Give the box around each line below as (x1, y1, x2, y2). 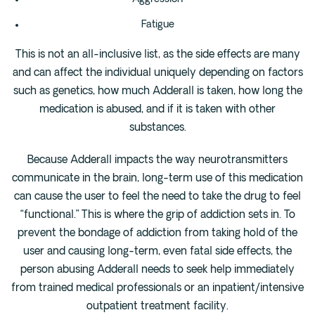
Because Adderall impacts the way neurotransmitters (27, 155, 288, 167)
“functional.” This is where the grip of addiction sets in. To (20, 210, 295, 221)
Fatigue (141, 20, 174, 31)
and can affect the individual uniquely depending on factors (12, 68, 303, 79)
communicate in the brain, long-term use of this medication (12, 174, 303, 185)
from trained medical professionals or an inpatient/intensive (11, 283, 304, 295)
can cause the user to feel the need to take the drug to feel (14, 192, 301, 203)
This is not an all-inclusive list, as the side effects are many (15, 50, 300, 61)
